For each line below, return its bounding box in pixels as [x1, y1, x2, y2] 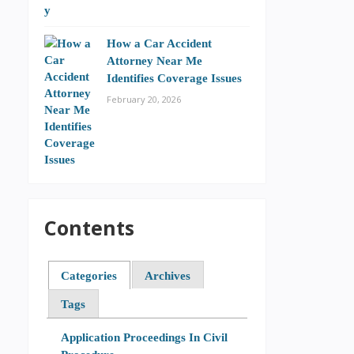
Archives [145, 268, 191, 282]
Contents [44, 214, 134, 241]
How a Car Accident [107, 36, 212, 50]
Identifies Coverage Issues [107, 71, 242, 85]
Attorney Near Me [107, 54, 202, 67]
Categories [61, 268, 118, 282]
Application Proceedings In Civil [60, 330, 228, 344]
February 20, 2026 [107, 93, 181, 105]
